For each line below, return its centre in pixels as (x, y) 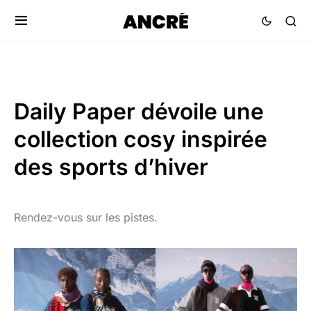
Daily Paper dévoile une (139, 111)
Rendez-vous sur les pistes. (86, 217)
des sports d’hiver (111, 167)
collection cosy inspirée (141, 139)
